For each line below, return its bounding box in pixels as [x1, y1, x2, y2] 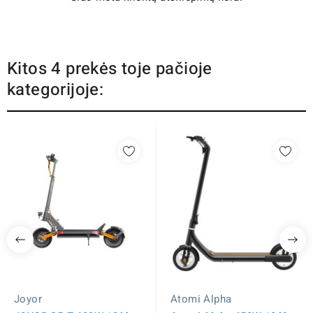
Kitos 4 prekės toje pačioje [7, 56, 212, 81]
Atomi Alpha [170, 291, 232, 307]
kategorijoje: [7, 77, 104, 102]
